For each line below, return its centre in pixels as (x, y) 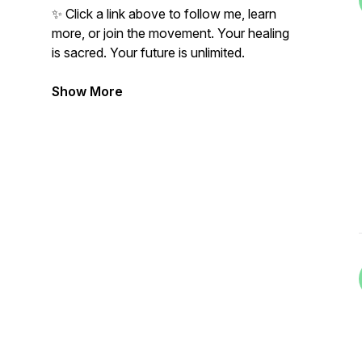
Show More (87, 91)
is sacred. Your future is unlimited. (148, 53)
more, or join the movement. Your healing (170, 33)
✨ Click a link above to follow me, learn (164, 14)
